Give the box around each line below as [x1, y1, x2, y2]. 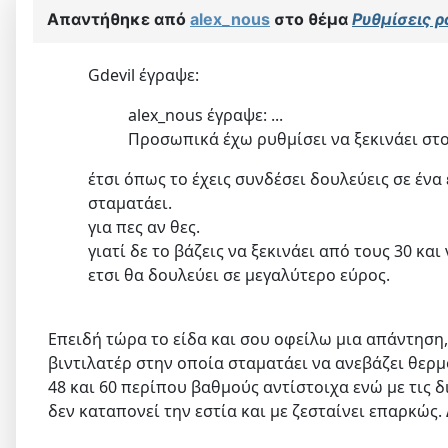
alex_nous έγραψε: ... [128, 104, 283, 127]
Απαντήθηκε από [47, 9, 190, 30]
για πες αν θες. [88, 216, 200, 239]
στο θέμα [270, 9, 352, 30]
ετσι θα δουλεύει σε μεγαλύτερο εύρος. [88, 264, 390, 287]
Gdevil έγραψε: [88, 64, 199, 87]
